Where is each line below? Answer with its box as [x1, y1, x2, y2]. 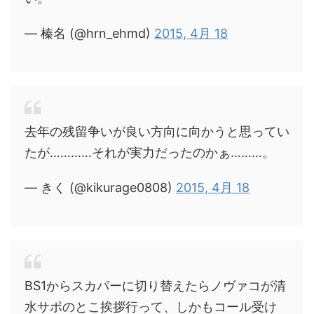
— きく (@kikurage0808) [25, 179, 176, 195]
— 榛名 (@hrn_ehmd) [25, 25, 154, 41]
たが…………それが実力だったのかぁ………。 [25, 144, 275, 160]
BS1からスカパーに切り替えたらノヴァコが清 [25, 278, 286, 293]
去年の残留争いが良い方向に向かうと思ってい [25, 123, 289, 139]
